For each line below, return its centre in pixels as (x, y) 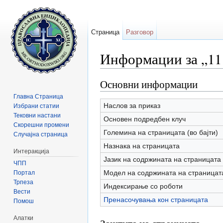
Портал (24, 172)
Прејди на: (118, 72)
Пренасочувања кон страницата (156, 199)
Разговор (140, 32)
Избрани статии (37, 106)
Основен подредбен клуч (144, 119)
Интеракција (32, 151)
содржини (152, 72)
